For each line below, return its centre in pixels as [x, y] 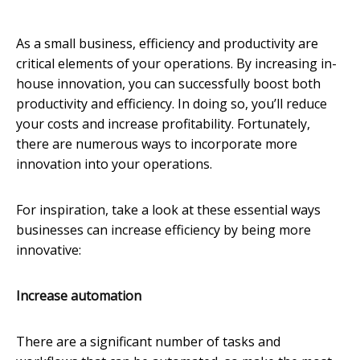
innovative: [49, 250]
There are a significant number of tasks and [148, 341]
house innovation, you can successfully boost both [168, 83]
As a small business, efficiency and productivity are [167, 43]
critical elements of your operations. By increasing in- [176, 63]
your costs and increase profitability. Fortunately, [163, 123]
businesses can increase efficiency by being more [164, 229]
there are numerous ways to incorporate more [157, 143]
